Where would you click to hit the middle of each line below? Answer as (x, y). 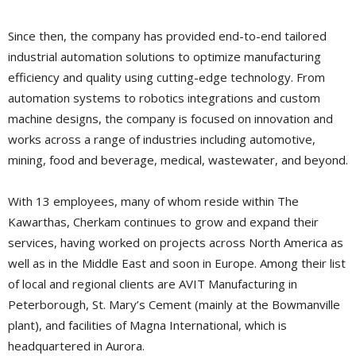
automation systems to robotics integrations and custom (164, 97)
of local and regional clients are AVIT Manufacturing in (153, 283)
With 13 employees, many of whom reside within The (153, 201)
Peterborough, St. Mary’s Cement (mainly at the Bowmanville (174, 304)
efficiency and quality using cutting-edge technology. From (166, 77)
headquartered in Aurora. (76, 345)
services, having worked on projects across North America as (176, 242)
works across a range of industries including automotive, (162, 139)
